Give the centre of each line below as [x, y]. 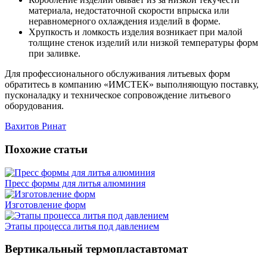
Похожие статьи [46, 150]
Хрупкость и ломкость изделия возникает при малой [136, 32]
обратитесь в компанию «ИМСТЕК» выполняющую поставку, [132, 85]
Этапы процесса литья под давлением [82, 226]
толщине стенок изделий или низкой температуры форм [143, 43]
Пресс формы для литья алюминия [75, 183]
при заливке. [55, 54]
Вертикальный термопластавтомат [96, 249]
